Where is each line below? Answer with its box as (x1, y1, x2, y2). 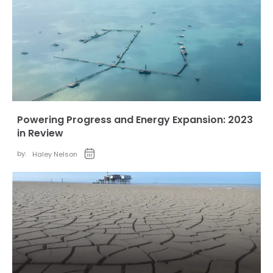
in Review (17, 126, 63, 140)
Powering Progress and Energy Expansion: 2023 (17, 113, 253, 127)
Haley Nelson (32, 149, 77, 159)
